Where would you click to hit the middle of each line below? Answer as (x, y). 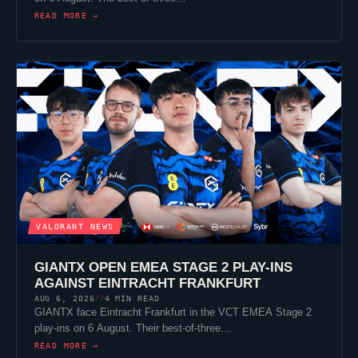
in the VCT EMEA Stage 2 (249, 312)
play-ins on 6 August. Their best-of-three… (132, 328)
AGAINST (66, 284)
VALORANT (60, 226)
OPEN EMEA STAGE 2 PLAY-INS (188, 268)
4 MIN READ (132, 298)
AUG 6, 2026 (64, 298)
